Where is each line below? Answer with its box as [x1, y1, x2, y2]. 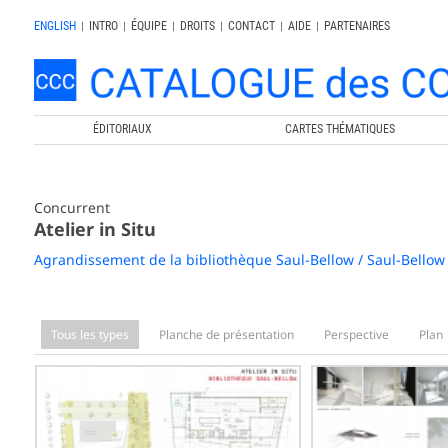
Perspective [323, 325, 389, 343]
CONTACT [227, 19, 275, 33]
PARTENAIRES [323, 19, 390, 33]
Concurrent [33, 197, 110, 217]
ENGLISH [33, 19, 76, 33]
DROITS [179, 19, 215, 33]
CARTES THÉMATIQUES [285, 121, 396, 136]
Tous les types [50, 325, 129, 343]
